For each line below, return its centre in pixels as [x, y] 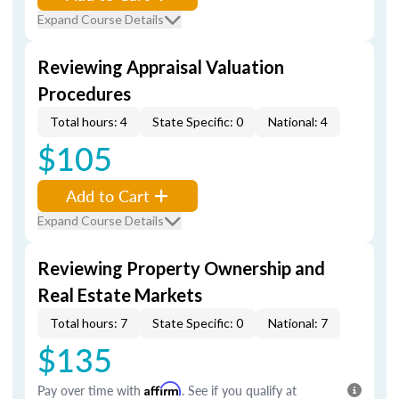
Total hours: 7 [89, 323]
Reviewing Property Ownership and [181, 268]
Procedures [84, 94]
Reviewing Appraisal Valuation [161, 67]
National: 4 [298, 122]
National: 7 [298, 323]
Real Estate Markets [120, 295]
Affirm [163, 389]
